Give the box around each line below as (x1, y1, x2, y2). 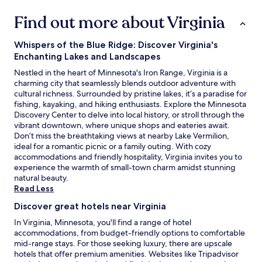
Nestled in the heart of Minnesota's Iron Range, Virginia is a (14, 67, 227, 78)
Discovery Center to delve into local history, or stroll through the (14, 109, 244, 120)
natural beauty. (14, 173, 68, 184)
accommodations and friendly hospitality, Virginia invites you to (14, 151, 242, 163)
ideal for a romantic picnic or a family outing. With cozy (14, 141, 211, 152)
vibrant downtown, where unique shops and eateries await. (14, 120, 230, 131)
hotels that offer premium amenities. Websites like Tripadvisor (14, 249, 239, 260)
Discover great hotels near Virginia (14, 201, 166, 212)
